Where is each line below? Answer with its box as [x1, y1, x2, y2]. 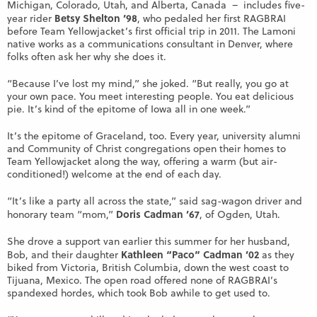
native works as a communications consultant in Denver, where [7, 37, 293, 52]
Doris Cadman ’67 [116, 207, 200, 221]
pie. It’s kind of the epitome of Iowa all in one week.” [7, 102, 250, 117]
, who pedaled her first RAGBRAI [137, 11, 286, 26]
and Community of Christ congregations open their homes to [7, 142, 286, 156]
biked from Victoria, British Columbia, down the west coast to [7, 260, 289, 275]
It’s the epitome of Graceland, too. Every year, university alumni [7, 129, 301, 144]
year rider [7, 11, 54, 26]
